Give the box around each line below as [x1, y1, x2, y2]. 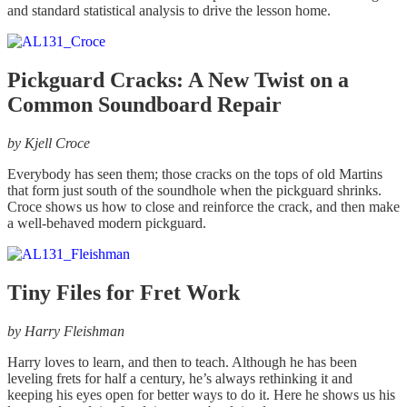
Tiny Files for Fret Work [7, 281, 240, 305]
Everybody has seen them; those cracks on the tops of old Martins [7, 166, 382, 183]
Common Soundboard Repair [7, 93, 282, 117]
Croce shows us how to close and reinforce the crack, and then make [7, 199, 400, 215]
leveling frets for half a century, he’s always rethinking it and [7, 371, 352, 387]
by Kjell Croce [7, 135, 90, 152]
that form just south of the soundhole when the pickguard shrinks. [7, 183, 382, 199]
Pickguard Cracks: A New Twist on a [7, 68, 349, 93]
